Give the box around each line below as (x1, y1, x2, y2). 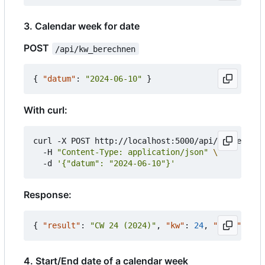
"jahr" (213, 221, 241, 231)
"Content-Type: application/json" (57, 147, 208, 157)
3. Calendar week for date (24, 20, 140, 33)
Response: (24, 189, 72, 201)
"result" (43, 221, 80, 231)
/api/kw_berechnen (55, 44, 136, 54)
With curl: (24, 104, 67, 117)
